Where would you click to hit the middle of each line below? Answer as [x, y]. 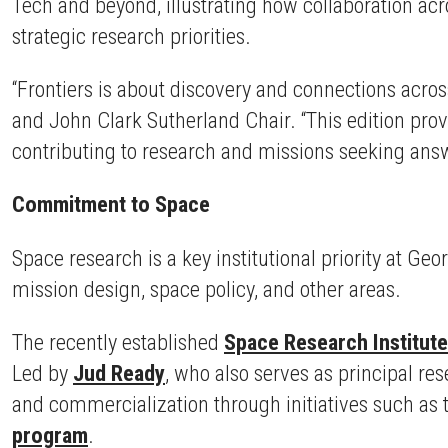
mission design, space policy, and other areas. [209, 288]
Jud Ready [119, 373]
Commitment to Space [111, 204]
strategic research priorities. [134, 35]
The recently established [118, 342]
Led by [42, 373]
